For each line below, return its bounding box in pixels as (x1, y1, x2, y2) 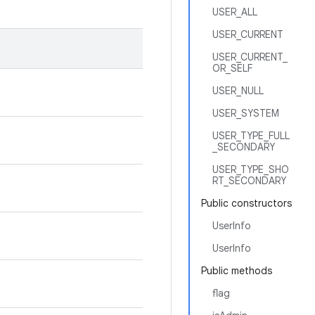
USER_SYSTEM (212, 107, 279, 120)
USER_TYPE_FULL (212, 129, 290, 142)
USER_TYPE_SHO (212, 163, 289, 176)
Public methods (201, 264, 272, 277)
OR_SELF (212, 62, 252, 75)
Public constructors (201, 197, 292, 210)
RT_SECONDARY (212, 174, 286, 187)
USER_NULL (212, 84, 264, 97)
